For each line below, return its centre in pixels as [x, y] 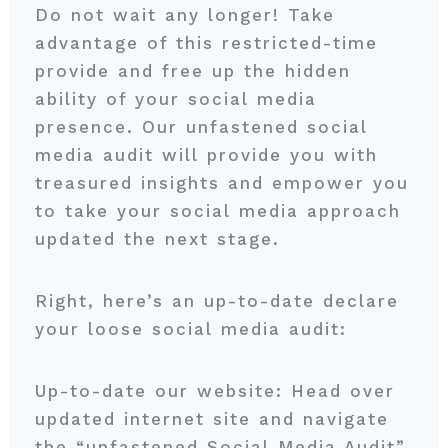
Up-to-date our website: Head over [214, 391]
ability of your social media [175, 99]
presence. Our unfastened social [201, 127]
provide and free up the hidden [192, 71]
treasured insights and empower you [221, 183]
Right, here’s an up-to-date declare [216, 301]
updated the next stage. [161, 239]
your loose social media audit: [194, 329]
